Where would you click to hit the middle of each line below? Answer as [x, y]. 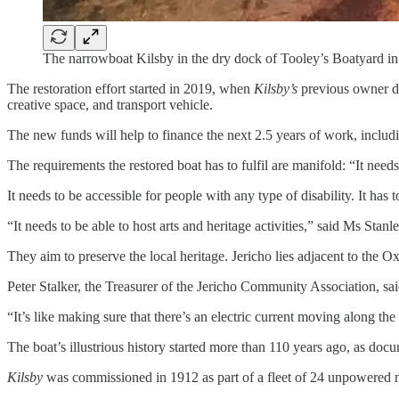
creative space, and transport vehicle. [110, 104]
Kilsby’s [277, 88]
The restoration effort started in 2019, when [130, 88]
